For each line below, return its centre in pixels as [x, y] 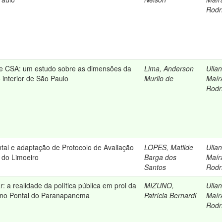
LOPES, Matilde [169, 147]
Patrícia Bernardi [170, 195]
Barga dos [160, 157]
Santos [155, 167]
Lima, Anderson [169, 68]
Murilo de [159, 78]
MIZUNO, [159, 185]
